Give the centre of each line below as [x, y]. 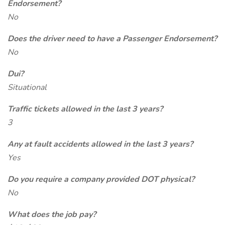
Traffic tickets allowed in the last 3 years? [85, 109]
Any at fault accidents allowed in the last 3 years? [100, 144]
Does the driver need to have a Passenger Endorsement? [112, 39]
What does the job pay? [52, 214]
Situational [27, 87]
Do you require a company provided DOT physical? [101, 179]
